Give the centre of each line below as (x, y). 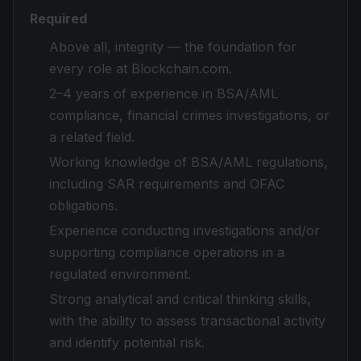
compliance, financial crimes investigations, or (189, 115)
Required (58, 19)
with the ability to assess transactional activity (187, 321)
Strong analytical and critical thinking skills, (180, 299)
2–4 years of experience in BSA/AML (164, 93)
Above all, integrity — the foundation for (173, 47)
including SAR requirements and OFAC (167, 184)
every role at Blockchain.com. (141, 68)
